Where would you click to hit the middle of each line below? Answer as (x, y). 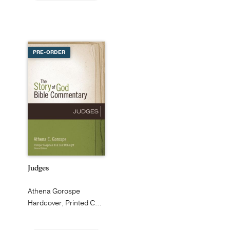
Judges (38, 168)
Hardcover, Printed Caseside (98, 203)
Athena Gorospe (54, 191)
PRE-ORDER (49, 52)
